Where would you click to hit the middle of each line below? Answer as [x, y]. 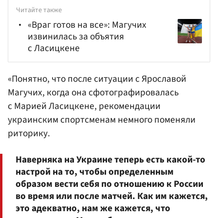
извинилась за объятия [76, 37]
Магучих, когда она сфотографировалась [93, 92]
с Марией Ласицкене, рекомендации [84, 106]
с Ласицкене [54, 48]
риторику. [29, 133]
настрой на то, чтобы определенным [95, 172]
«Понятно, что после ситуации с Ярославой [97, 79]
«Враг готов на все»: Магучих [87, 25]
